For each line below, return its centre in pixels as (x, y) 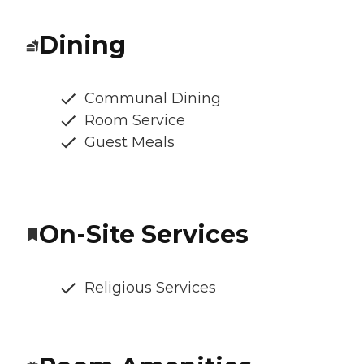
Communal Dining (153, 99)
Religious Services (150, 288)
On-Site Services (144, 235)
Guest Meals (130, 143)
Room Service (135, 121)
